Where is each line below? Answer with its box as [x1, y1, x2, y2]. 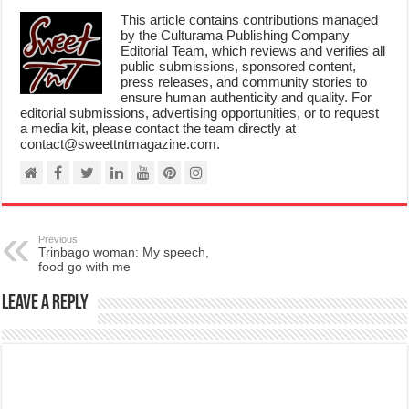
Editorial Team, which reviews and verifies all [121, 20, 386, 37]
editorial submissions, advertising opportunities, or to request [20, 82, 380, 99]
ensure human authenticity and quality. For [121, 67, 372, 83]
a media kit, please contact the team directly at [20, 98, 297, 114]
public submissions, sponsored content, [121, 36, 357, 52]
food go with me [38, 236, 131, 252]
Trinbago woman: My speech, [38, 222, 210, 237]
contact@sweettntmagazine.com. [20, 113, 221, 130]
